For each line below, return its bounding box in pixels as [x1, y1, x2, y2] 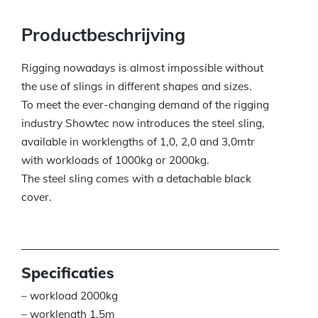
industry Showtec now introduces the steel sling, [21, 116, 265, 131]
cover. [21, 190, 52, 204]
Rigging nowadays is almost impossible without [21, 61, 263, 75]
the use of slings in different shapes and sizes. [21, 79, 252, 94]
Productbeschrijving [21, 23, 185, 46]
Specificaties [21, 263, 114, 283]
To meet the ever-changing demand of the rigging [21, 98, 269, 112]
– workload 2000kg [21, 289, 118, 303]
